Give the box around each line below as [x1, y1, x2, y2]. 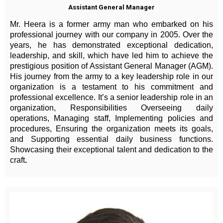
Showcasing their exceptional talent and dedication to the [10, 145, 213, 154]
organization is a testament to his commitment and [10, 83, 213, 92]
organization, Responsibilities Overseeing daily [10, 104, 213, 112]
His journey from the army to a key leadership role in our [10, 72, 213, 81]
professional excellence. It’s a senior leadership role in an [10, 93, 213, 102]
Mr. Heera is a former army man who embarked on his [10, 20, 213, 29]
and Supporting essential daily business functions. [10, 135, 213, 144]
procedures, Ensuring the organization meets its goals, [10, 124, 213, 133]
